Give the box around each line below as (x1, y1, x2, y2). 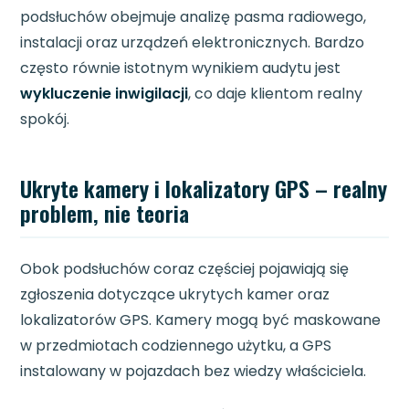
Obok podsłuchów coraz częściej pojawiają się (20, 258, 350, 280)
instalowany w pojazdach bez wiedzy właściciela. (20, 361, 367, 383)
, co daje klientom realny (188, 83, 363, 105)
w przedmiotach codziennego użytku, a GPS (20, 335, 332, 357)
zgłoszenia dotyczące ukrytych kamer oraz (20, 284, 330, 306)
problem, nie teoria (20, 196, 190, 230)
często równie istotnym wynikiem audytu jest (20, 58, 341, 79)
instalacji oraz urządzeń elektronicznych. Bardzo (20, 32, 365, 54)
